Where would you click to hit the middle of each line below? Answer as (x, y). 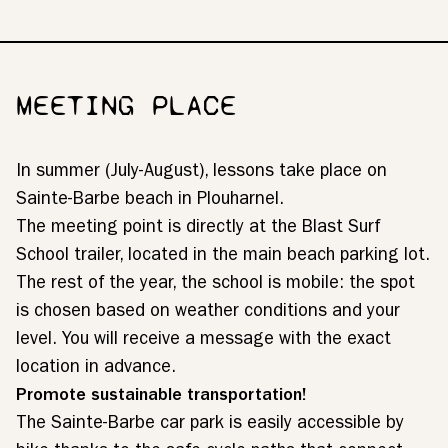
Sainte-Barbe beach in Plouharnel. (150, 201)
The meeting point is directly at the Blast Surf (198, 229)
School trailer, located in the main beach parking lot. (223, 257)
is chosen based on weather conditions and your (208, 313)
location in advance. (96, 369)
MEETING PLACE (126, 105)
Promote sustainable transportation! (161, 397)
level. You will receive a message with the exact (203, 341)
